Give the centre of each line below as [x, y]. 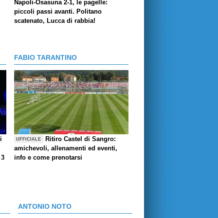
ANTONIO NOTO [45, 207]
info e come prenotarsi [48, 158]
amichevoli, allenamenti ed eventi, [66, 148]
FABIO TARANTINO [45, 57]
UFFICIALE [29, 139]
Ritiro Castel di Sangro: [81, 139]
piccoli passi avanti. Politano [58, 12]
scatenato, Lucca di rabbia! [55, 21]
